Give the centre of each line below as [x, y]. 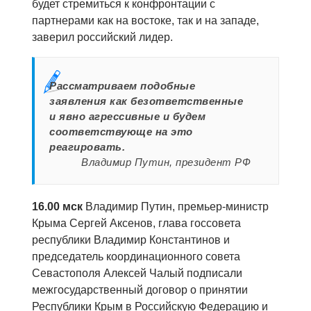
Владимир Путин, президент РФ [166, 162]
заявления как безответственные [146, 101]
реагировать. [87, 147]
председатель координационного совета [136, 257]
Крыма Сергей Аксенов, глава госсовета [136, 224]
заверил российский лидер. [102, 37]
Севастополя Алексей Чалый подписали [137, 274]
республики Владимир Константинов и [131, 240]
